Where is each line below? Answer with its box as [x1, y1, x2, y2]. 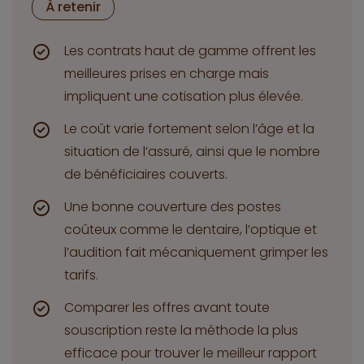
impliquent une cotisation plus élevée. [64, 87, 303, 106]
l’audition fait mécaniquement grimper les [64, 243, 328, 262]
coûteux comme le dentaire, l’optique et [64, 220, 317, 240]
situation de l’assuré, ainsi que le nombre [64, 142, 320, 162]
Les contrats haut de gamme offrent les [64, 41, 316, 61]
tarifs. [64, 266, 98, 285]
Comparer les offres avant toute [64, 298, 270, 318]
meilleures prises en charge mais [64, 64, 269, 84]
